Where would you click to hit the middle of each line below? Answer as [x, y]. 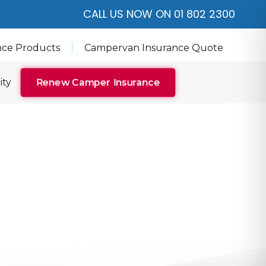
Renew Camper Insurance [98, 82]
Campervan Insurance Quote [154, 48]
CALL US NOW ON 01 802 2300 [159, 14]
